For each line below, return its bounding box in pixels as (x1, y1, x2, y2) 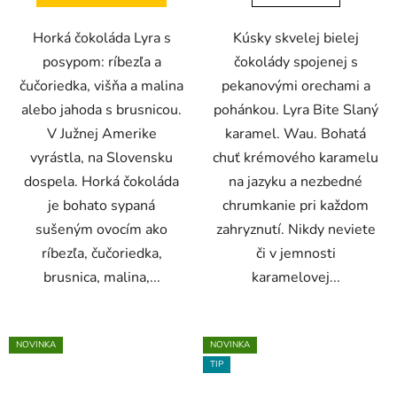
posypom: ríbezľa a (42, 52, 161, 73)
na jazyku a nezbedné (229, 172, 362, 192)
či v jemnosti (255, 244, 336, 264)
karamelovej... (251, 268, 340, 288)
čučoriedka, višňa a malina (19, 76, 183, 97)
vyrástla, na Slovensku (30, 148, 173, 168)
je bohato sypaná (48, 196, 155, 216)
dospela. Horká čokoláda (24, 172, 179, 192)
